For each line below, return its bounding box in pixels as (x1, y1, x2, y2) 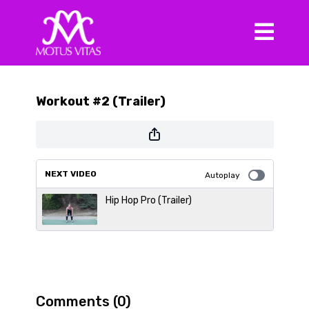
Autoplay (204, 170, 240, 180)
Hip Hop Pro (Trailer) (105, 195, 192, 206)
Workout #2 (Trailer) (35, 94, 166, 109)
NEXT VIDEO (44, 169, 97, 179)
